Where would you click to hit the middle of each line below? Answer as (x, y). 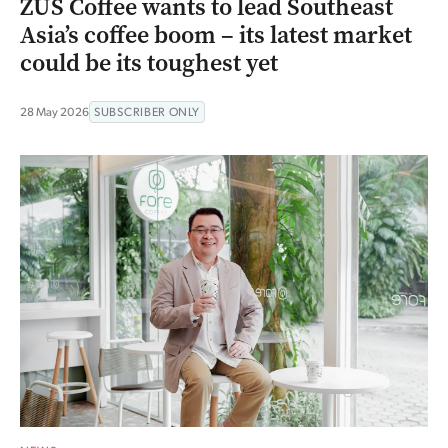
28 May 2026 (54, 112)
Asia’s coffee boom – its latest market (216, 35)
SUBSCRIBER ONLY (147, 112)
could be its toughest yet (149, 63)
